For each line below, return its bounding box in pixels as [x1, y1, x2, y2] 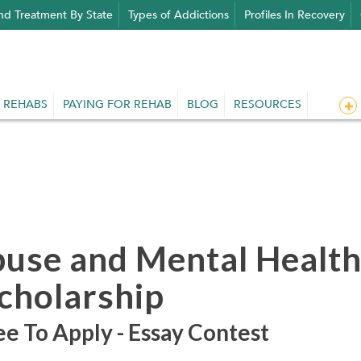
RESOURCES [234, 97, 301, 113]
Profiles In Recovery [244, 7, 345, 23]
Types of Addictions [128, 7, 229, 23]
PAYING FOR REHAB [63, 97, 172, 113]
